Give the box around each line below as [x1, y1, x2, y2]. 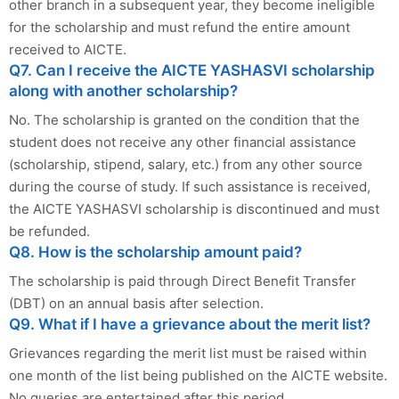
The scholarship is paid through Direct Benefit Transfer [9, 272, 356, 289]
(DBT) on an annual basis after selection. [9, 294, 264, 312]
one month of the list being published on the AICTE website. [9, 366, 387, 384]
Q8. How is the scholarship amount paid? [9, 242, 302, 261]
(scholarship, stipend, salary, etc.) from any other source [9, 155, 362, 173]
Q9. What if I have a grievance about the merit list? [9, 314, 370, 333]
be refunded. [9, 222, 90, 240]
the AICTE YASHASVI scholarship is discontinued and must [9, 199, 379, 217]
